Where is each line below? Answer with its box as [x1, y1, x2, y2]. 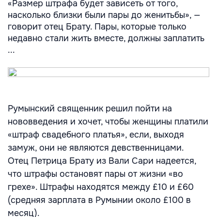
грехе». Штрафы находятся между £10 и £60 [8, 182, 194, 192]
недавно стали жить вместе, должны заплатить [8, 33, 204, 44]
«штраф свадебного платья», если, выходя [8, 129, 184, 140]
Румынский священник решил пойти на [8, 103, 172, 114]
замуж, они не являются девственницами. [8, 142, 184, 153]
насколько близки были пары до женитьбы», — [8, 10, 201, 20]
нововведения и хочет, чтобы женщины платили [8, 116, 208, 127]
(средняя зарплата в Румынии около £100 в [8, 195, 191, 205]
